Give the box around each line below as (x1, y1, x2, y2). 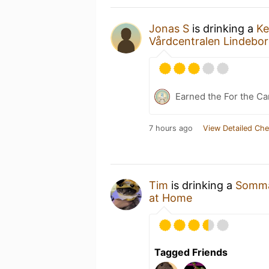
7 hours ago (149, 123, 193, 133)
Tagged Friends (154, 246, 228, 258)
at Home (149, 191, 192, 204)
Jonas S (149, 22, 189, 35)
